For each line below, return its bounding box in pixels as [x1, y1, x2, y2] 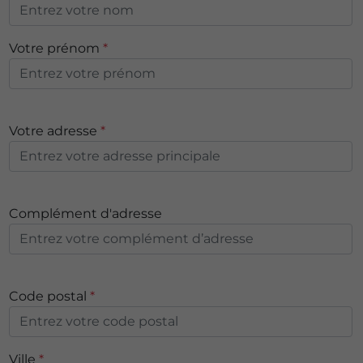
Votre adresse [8, 123, 100, 139]
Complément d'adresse [8, 206, 162, 222]
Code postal [8, 288, 90, 305]
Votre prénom [8, 41, 103, 57]
